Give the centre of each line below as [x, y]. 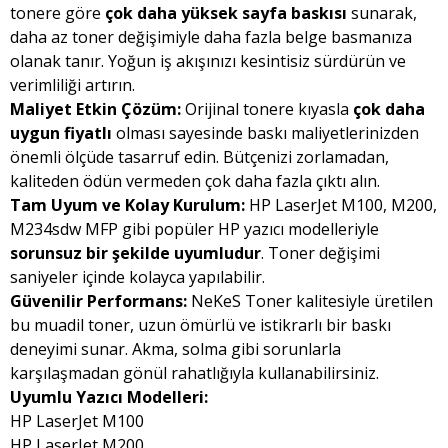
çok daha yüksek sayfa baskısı [226, 13]
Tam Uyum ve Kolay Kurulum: [127, 205]
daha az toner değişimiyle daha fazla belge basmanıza [211, 37]
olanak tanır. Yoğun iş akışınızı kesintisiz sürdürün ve [208, 61]
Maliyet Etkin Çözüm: [95, 109]
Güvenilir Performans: [98, 301]
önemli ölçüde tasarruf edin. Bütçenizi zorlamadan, [199, 157]
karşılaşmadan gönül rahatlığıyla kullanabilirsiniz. [194, 373]
